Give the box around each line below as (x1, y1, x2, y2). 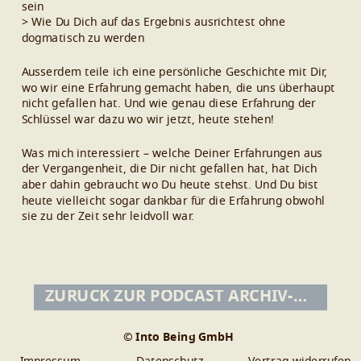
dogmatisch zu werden (21, 32, 145, 44)
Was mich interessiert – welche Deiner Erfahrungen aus (21, 147, 323, 160)
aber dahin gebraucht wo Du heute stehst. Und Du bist (21, 179, 318, 191)
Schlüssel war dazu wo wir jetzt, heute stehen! (21, 114, 275, 126)
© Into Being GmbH (122, 331, 234, 343)
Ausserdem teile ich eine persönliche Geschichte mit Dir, (21, 66, 327, 78)
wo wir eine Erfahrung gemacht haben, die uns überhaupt (21, 82, 335, 94)
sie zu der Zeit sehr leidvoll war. (21, 210, 194, 222)
